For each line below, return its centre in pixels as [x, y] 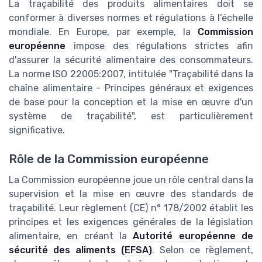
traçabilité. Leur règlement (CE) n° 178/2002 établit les [131, 208]
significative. [37, 130]
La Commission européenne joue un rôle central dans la [131, 180]
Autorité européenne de [193, 236]
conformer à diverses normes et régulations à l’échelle [131, 18]
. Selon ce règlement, [203, 250]
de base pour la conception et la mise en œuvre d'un [131, 102]
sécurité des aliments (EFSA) [80, 250]
